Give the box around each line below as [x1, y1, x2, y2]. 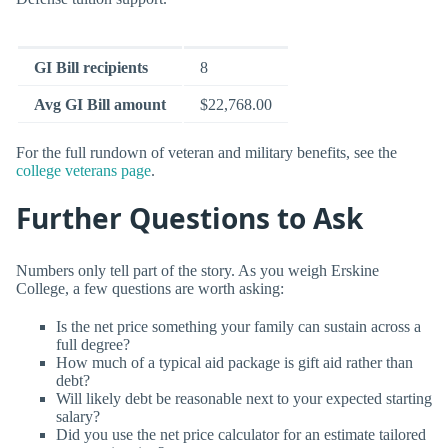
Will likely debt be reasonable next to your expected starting [56, 389, 432, 407]
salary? [56, 407, 100, 425]
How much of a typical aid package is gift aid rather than [56, 353, 413, 371]
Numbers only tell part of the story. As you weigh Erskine [16, 262, 379, 280]
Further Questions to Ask [16, 198, 363, 237]
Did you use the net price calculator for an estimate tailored [56, 425, 426, 443]
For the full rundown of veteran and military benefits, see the [16, 143, 397, 161]
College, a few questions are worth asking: [16, 280, 284, 298]
